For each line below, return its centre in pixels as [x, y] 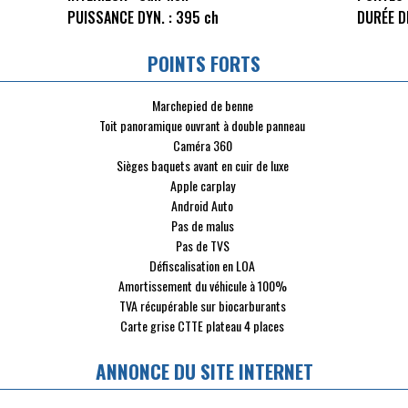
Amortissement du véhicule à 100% [202, 286]
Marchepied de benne [202, 106]
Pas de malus [202, 226]
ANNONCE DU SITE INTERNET [204, 371]
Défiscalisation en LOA [202, 266]
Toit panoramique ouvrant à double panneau [202, 126]
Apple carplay [202, 186]
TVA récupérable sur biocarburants [202, 306]
